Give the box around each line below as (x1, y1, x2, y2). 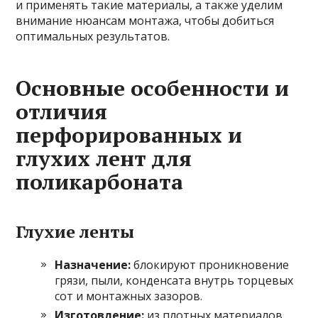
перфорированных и (16, 120, 243, 149)
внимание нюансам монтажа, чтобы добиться (16, 12, 275, 28)
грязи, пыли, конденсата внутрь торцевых (55, 272, 294, 288)
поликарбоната (16, 167, 184, 196)
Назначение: (55, 256, 131, 273)
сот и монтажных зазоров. (55, 287, 203, 304)
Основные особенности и (16, 73, 290, 102)
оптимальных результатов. (16, 28, 170, 44)
